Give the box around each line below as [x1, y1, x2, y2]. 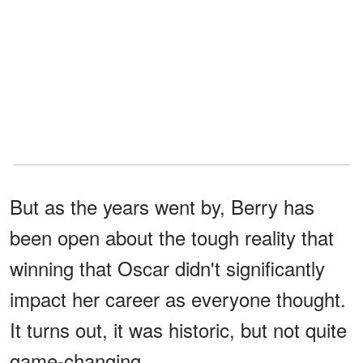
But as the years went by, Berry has [10, 192, 314, 221]
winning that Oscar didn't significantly [10, 254, 325, 283]
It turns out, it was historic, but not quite [10, 315, 347, 344]
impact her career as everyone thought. [10, 284, 346, 314]
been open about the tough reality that [10, 223, 334, 252]
